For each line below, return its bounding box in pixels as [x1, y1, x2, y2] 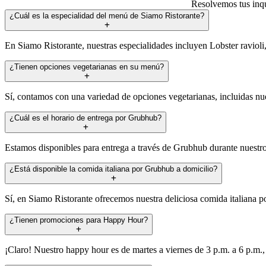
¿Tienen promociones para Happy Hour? [9, 215, 148, 224]
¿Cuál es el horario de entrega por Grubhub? [9, 113, 161, 122]
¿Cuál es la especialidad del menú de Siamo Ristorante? [9, 11, 204, 20]
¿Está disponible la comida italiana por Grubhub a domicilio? [9, 164, 217, 173]
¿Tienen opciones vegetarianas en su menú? [9, 62, 164, 71]
